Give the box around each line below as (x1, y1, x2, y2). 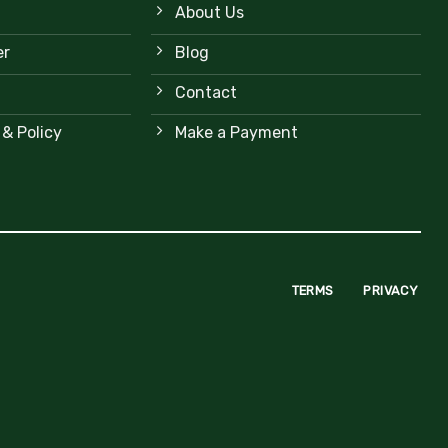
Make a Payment (174, 123, 298, 143)
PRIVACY (363, 283, 419, 299)
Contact (174, 83, 237, 103)
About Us (174, 3, 244, 23)
